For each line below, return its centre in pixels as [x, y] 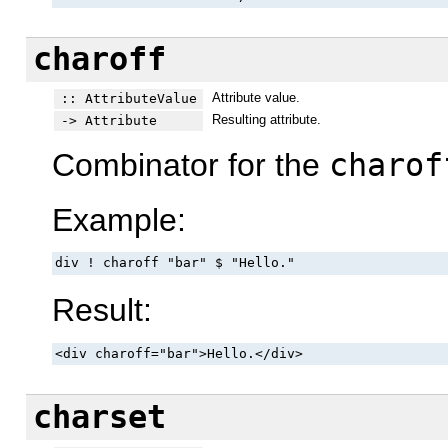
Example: [119, 219]
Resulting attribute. [266, 119]
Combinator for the [190, 165]
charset [99, 416]
